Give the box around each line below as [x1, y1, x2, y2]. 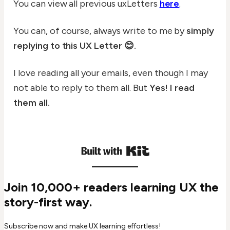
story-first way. [4, 195, 92, 210]
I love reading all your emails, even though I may [13, 67, 208, 79]
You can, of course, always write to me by [13, 25, 185, 37]
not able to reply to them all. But [13, 82, 149, 94]
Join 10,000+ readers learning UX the [4, 180, 219, 195]
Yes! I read [149, 82, 195, 94]
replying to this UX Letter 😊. [13, 40, 136, 52]
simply [184, 25, 215, 37]
